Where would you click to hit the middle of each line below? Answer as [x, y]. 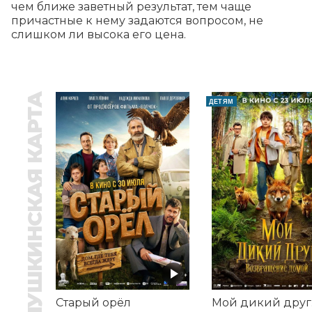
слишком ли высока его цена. [99, 34]
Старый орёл [93, 303]
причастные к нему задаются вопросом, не [137, 20]
